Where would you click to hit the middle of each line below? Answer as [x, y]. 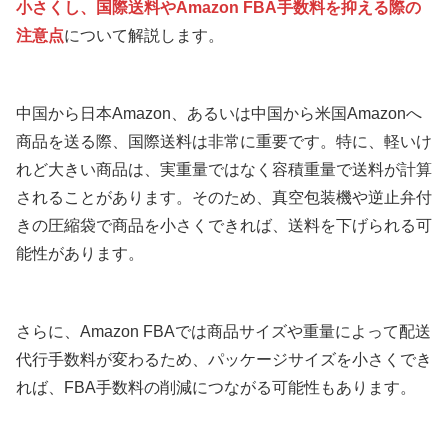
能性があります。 [80, 253]
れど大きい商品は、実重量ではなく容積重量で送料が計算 [224, 169]
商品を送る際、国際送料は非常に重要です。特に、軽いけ [224, 141]
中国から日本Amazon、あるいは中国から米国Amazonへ [219, 113]
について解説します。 [144, 35]
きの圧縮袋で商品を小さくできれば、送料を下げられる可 [224, 225]
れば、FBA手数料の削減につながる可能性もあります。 [216, 387]
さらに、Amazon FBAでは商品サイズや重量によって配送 [223, 331]
